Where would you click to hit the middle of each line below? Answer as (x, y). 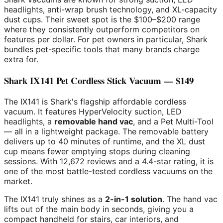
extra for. (21, 59)
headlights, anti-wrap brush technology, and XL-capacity (111, 10)
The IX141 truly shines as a (55, 199)
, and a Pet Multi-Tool (173, 121)
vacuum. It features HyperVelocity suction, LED (93, 111)
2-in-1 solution (134, 199)
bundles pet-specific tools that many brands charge (102, 50)
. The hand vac (190, 199)
